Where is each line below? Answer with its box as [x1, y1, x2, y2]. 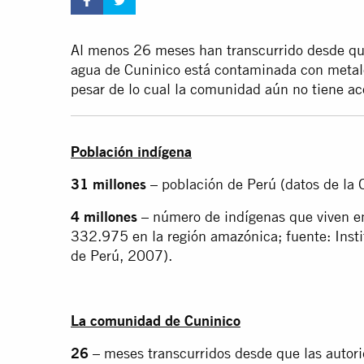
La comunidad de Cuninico [71, 312, 240, 330]
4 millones [71, 208, 137, 226]
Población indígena [71, 143, 192, 161]
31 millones [71, 175, 146, 193]
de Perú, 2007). [71, 247, 172, 265]
